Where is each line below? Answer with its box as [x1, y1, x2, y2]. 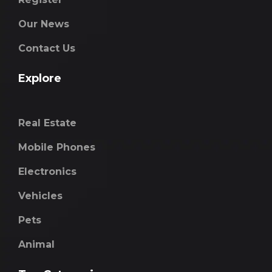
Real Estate [18, 117, 76, 129]
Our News [18, 18, 69, 30]
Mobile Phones [18, 141, 95, 153]
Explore [18, 71, 61, 85]
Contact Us [18, 42, 75, 54]
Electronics [18, 165, 76, 177]
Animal [18, 238, 55, 250]
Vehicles [18, 189, 63, 202]
